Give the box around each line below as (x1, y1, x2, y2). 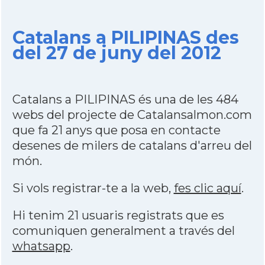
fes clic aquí (173, 181, 241, 195)
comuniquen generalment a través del (12, 224, 235, 238)
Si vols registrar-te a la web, (12, 181, 174, 195)
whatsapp (12, 239, 70, 253)
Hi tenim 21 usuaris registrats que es (12, 208, 224, 222)
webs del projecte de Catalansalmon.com (12, 108, 252, 122)
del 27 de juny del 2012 (12, 42, 221, 64)
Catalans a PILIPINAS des (12, 27, 239, 49)
